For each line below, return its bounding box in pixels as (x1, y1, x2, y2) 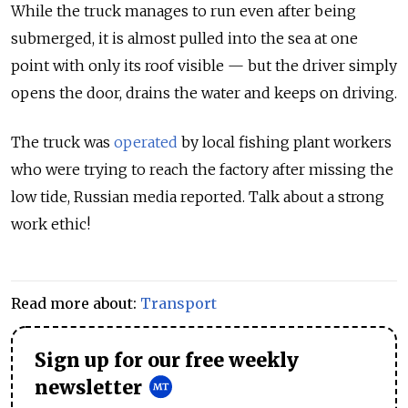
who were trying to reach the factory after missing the (11, 160, 393, 178)
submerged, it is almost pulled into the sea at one (11, 29, 358, 47)
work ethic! (11, 215, 90, 233)
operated (114, 133, 178, 151)
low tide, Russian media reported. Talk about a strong (11, 188, 384, 206)
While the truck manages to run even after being (11, 2, 356, 20)
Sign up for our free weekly (35, 349, 299, 372)
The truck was (11, 133, 114, 151)
